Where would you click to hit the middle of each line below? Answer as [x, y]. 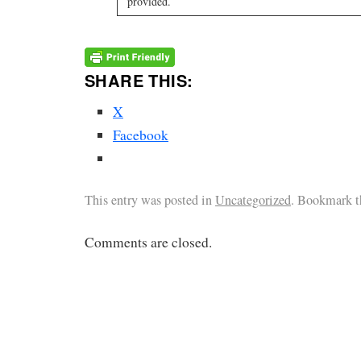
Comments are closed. [148, 242]
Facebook [141, 135]
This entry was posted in [150, 200]
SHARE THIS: [139, 81]
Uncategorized [253, 200]
